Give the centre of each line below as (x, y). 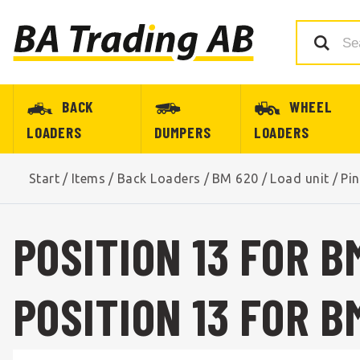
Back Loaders (159, 178)
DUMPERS (182, 132)
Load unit (300, 178)
